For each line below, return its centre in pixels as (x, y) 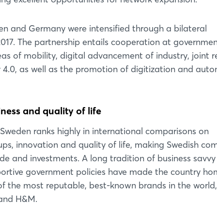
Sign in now (108, 131)
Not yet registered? (108, 109)
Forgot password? (108, 76)
